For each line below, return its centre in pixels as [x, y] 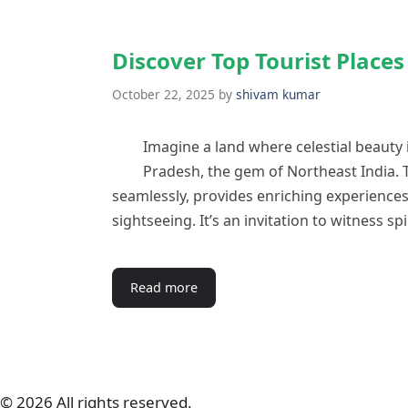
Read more [164, 287]
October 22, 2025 [163, 94]
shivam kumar [278, 94]
